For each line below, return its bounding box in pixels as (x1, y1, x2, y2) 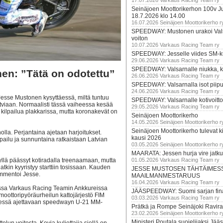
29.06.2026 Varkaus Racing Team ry (131, 57, 220, 63)
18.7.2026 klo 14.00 (131, 12, 185, 19)
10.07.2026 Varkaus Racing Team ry (131, 42, 220, 48)
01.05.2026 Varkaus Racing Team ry (131, 157, 220, 163)
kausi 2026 (131, 134, 161, 141)
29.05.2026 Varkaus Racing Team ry (131, 104, 220, 110)
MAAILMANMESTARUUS (131, 172, 200, 179)
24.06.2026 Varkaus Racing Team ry (131, 88, 220, 94)
